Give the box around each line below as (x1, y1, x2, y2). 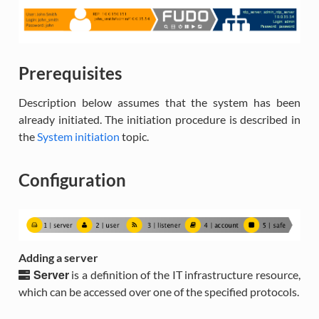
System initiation (36, 129, 120, 143)
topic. (119, 129, 149, 143)
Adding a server (18, 251, 98, 265)
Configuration (18, 169, 126, 190)
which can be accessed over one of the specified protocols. (18, 285, 299, 299)
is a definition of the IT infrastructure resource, (68, 268, 301, 282)
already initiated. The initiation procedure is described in (18, 112, 301, 126)
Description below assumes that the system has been (18, 95, 301, 109)
